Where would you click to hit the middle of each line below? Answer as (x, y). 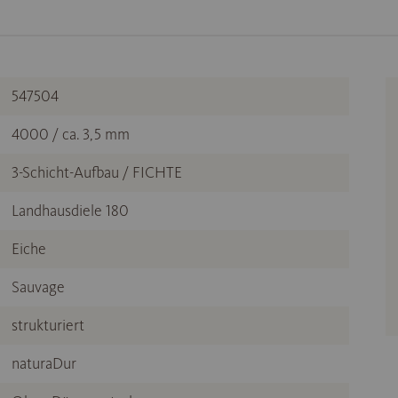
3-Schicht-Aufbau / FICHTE (97, 173)
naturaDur (44, 364)
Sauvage (38, 287)
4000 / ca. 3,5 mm (71, 135)
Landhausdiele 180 (70, 211)
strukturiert (48, 326)
